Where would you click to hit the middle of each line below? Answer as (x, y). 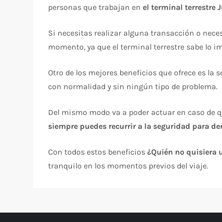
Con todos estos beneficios (98, 152)
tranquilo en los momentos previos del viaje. (128, 166)
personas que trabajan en (96, 7)
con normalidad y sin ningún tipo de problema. (133, 86)
